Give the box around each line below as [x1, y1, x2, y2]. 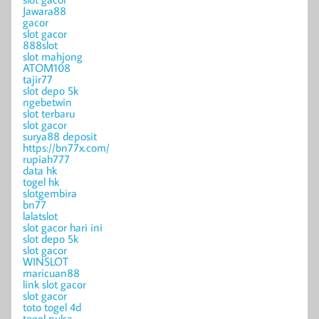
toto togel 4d [23, 299, 81, 314]
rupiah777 [23, 151, 70, 166]
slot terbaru [23, 105, 75, 120]
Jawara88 [23, 3, 66, 18]
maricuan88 [23, 265, 80, 280]
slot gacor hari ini [23, 219, 103, 234]
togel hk [23, 174, 59, 189]
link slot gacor [23, 276, 86, 291]
